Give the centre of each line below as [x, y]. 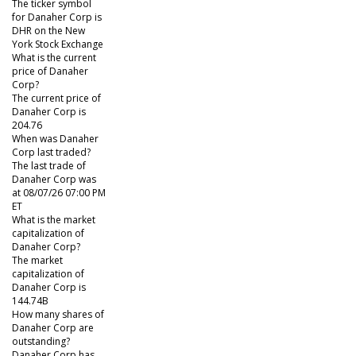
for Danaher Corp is [57, 17]
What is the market [54, 220]
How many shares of [58, 315]
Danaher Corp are [53, 328]
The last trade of [49, 166]
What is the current [54, 58]
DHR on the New [48, 31]
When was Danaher [55, 139]
